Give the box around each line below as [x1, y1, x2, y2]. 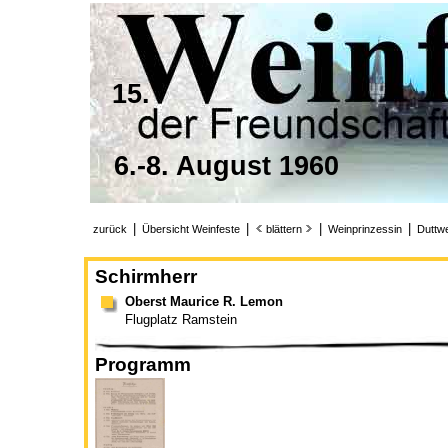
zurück [93, 223, 127, 235]
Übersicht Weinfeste [142, 223, 240, 235]
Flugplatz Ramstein [125, 312, 237, 328]
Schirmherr [95, 266, 197, 288]
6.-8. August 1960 [114, 151, 339, 181]
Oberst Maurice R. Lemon [125, 294, 283, 310]
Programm [95, 354, 191, 376]
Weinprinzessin [328, 223, 402, 235]
